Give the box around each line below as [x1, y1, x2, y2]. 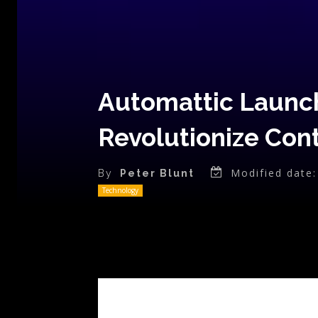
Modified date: [231, 166, 317, 180]
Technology [102, 185, 138, 195]
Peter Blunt [120, 168, 194, 180]
